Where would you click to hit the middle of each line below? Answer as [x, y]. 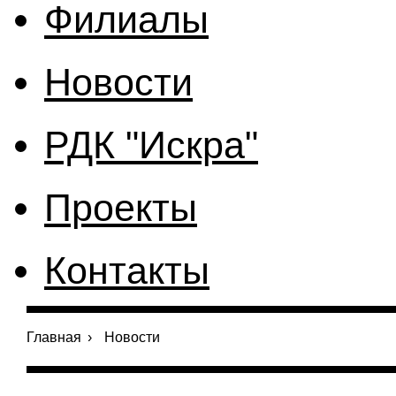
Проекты [121, 207]
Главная [54, 337]
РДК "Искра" [151, 145]
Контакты [127, 270]
